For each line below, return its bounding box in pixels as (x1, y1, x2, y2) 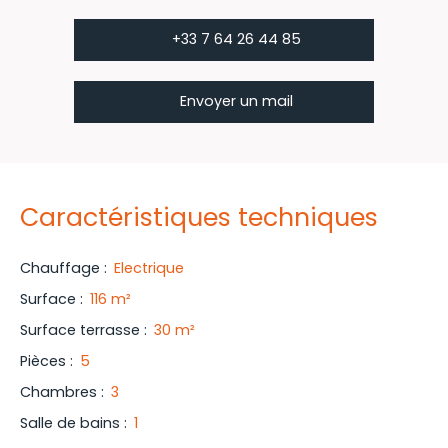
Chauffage (20, 257, 100, 278)
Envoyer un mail (179, 91, 293, 112)
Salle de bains (20, 412, 120, 433)
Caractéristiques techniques (20, 199, 378, 235)
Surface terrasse (20, 319, 140, 340)
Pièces (20, 350, 66, 371)
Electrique (114, 257, 184, 278)
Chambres (20, 381, 97, 402)
